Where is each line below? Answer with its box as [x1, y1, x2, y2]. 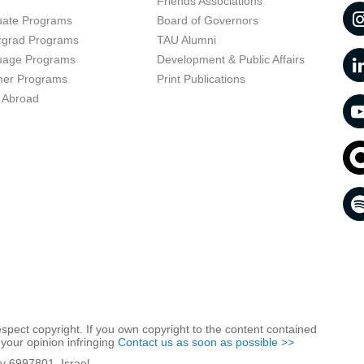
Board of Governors [156, 14, 258, 27]
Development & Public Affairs [156, 53, 305, 66]
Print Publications [156, 72, 245, 85]
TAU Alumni [156, 33, 216, 46]
